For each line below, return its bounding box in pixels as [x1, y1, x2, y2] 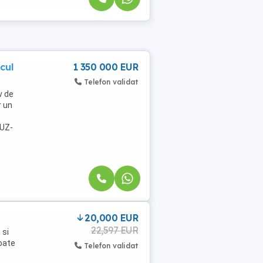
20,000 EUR [85, 211, 138, 224]
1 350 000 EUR [73, 61, 138, 73]
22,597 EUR [91, 224, 138, 236]
